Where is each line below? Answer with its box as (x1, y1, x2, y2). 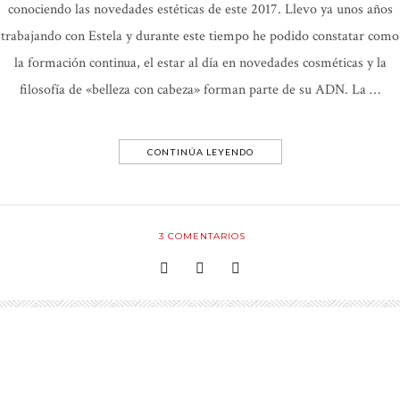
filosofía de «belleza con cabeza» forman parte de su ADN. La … (20, 80, 380, 100)
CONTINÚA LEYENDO (146, 146, 254, 158)
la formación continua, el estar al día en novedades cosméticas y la (13, 54, 387, 73)
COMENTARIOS (164, 230, 246, 243)
